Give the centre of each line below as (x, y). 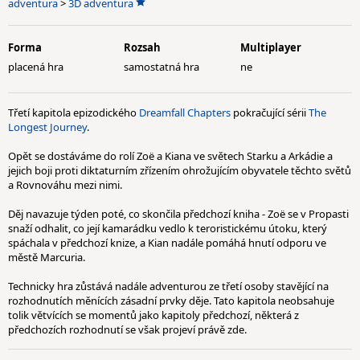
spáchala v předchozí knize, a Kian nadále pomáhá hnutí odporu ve (167, 243)
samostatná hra (162, 67)
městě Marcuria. (47, 257)
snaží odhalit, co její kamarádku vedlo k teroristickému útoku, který (168, 228)
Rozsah (143, 47)
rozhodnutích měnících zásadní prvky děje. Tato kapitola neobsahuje (171, 301)
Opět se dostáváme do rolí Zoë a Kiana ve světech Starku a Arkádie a (170, 156)
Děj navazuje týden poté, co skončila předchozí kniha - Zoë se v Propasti (178, 214)
